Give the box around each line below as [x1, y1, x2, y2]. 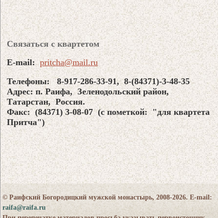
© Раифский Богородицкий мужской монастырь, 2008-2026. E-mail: [2, 193, 213, 201]
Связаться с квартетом [7, 38, 100, 49]
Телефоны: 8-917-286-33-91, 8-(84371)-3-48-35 [7, 76, 190, 86]
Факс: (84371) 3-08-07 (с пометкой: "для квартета [7, 107, 210, 117]
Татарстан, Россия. [7, 96, 86, 107]
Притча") [7, 117, 45, 127]
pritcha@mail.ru [40, 57, 98, 67]
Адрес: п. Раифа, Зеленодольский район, [7, 86, 172, 96]
